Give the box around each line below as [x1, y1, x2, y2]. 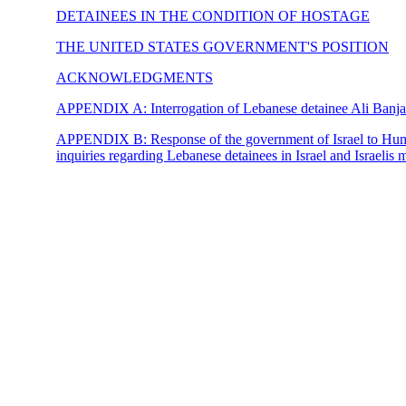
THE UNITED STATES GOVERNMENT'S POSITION [56, 39, 389, 54]
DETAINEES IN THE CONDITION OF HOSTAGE [56, 8, 370, 24]
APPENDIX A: [56, 101, 150, 116]
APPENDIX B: [56, 131, 150, 147]
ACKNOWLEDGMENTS [56, 70, 213, 85]
